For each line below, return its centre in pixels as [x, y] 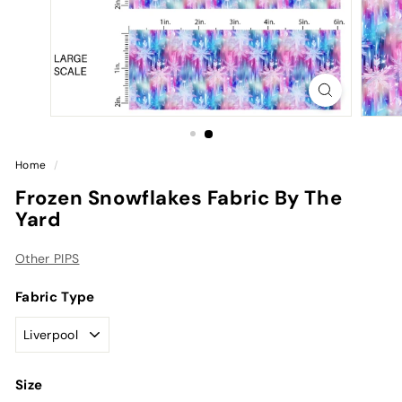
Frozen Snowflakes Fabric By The [179, 198]
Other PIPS [48, 258]
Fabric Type [55, 297]
